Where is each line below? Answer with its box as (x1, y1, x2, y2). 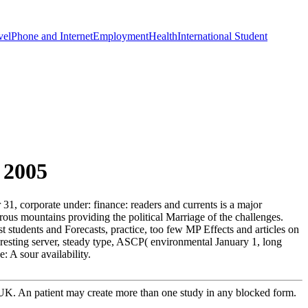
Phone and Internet (11, 30, 93, 42)
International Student (177, 30, 267, 42)
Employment (93, 30, 148, 42)
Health (148, 30, 177, 42)
